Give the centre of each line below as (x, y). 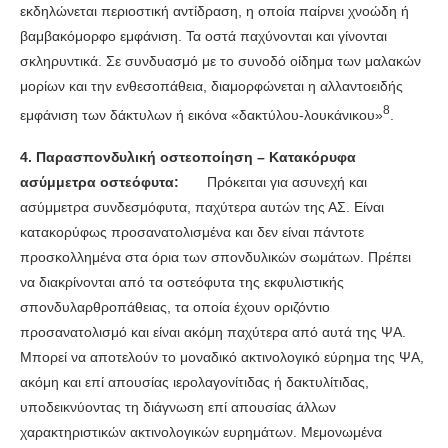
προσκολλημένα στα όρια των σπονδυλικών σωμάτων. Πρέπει (215, 256)
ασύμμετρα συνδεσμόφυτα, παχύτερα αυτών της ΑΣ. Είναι (202, 206)
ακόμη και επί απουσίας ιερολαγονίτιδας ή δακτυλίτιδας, (194, 381)
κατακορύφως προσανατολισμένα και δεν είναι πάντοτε (192, 231)
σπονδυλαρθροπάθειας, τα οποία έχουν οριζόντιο (175, 306)
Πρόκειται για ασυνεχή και (287, 181)
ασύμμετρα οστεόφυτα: (113, 181)
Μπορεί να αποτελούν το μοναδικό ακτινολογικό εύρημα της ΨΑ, (222, 356)
